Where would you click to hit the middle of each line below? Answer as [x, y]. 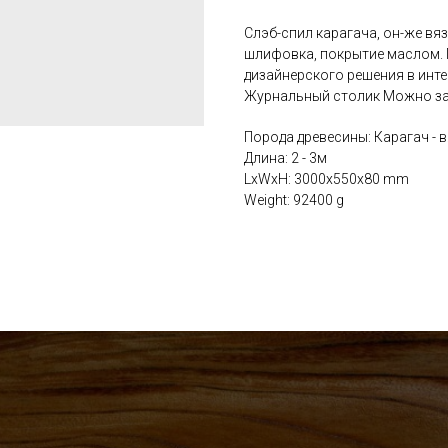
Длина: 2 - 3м [285, 157]
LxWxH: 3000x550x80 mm [326, 178]
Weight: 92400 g [294, 199]
